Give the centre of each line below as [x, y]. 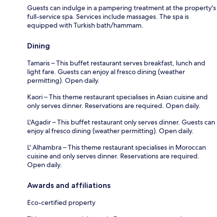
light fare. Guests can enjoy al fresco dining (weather [106, 71]
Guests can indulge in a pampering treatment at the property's [122, 8]
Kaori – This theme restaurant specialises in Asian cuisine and [117, 97]
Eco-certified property [61, 202]
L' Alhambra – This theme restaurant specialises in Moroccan [116, 147]
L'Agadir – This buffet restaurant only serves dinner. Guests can [121, 122]
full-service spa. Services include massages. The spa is [108, 16]
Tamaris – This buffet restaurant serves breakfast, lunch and [116, 63]
